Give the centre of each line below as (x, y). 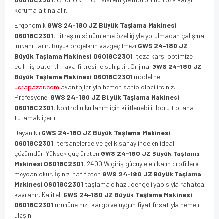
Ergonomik (31, 25)
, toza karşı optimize (163, 56)
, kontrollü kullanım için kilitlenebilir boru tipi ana (123, 107)
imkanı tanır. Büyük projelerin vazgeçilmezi (76, 45)
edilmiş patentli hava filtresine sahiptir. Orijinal (83, 66)
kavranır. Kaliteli (39, 194)
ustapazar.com (37, 87)
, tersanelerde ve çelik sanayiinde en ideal (114, 143)
